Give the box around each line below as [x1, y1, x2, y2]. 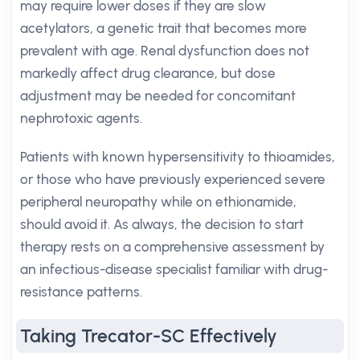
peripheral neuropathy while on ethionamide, [20, 194, 297, 210]
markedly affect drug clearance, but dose [20, 65, 276, 81]
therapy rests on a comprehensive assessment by [20, 239, 325, 255]
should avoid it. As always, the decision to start [20, 216, 304, 232]
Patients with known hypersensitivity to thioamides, [20, 149, 335, 165]
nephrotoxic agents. [20, 110, 142, 126]
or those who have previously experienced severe [20, 171, 325, 187]
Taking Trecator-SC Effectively [20, 325, 277, 347]
